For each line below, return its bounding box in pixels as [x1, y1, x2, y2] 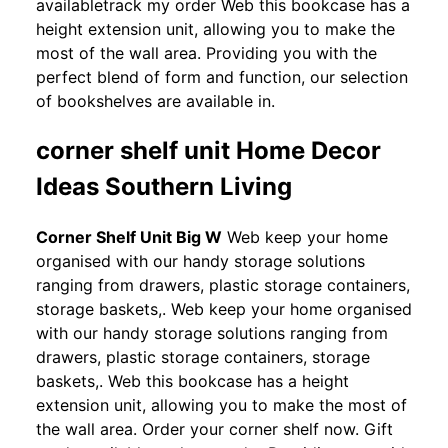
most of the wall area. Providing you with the [36, 42, 377, 63]
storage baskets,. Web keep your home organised [36, 298, 412, 319]
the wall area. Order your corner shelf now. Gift [36, 418, 393, 439]
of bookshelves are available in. [36, 90, 275, 111]
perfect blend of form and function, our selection [36, 66, 408, 87]
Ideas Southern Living [36, 171, 292, 201]
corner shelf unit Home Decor [36, 135, 381, 165]
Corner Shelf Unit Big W [36, 226, 222, 247]
